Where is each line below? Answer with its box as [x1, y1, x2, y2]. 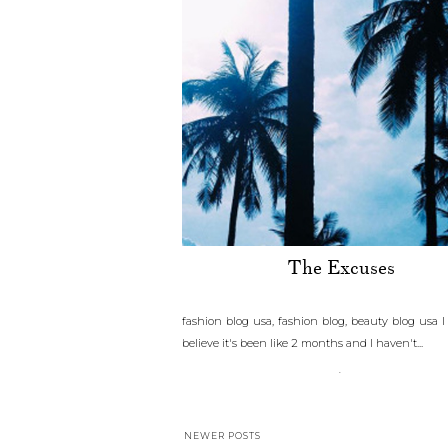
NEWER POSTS [184, 430, 261, 441]
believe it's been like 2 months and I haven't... [182, 336, 423, 350]
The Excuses [286, 256, 395, 280]
